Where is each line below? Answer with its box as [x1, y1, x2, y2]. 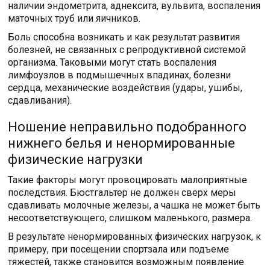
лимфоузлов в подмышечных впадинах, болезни [8, 69, 231, 81]
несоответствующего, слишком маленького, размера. [8, 212, 253, 224]
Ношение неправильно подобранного [8, 119, 247, 134]
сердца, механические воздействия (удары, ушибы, [8, 82, 243, 93]
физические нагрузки [8, 152, 143, 167]
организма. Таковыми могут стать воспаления [8, 57, 217, 68]
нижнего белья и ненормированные [8, 136, 236, 151]
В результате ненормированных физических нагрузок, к [8, 231, 262, 242]
